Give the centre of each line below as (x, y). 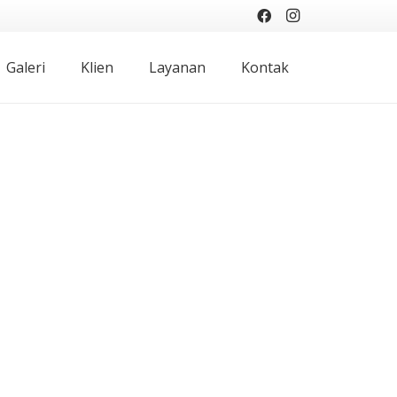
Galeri (26, 67)
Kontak (265, 67)
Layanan (178, 67)
